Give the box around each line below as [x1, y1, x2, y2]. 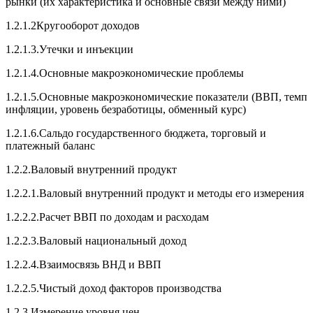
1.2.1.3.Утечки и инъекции [6, 43, 133, 55]
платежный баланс [6, 140, 95, 152]
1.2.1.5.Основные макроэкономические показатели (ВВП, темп [6, 91, 307, 103]
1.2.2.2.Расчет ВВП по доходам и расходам [6, 211, 209, 223]
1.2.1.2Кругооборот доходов [6, 20, 140, 31]
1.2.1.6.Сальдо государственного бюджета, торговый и [6, 127, 266, 139]
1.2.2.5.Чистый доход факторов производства [6, 282, 221, 294]
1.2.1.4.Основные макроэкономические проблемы [6, 67, 244, 79]
